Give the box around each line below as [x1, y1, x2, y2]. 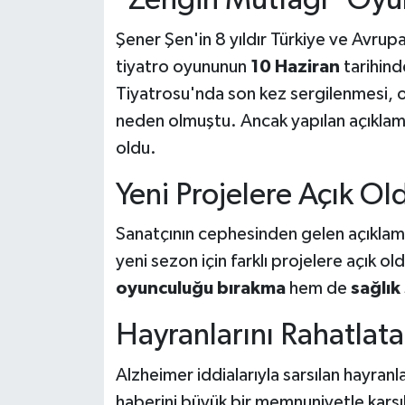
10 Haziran [250, 57, 340, 76]
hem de [285, 279, 351, 298]
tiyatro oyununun [115, 57, 250, 76]
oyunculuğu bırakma [115, 279, 286, 298]
